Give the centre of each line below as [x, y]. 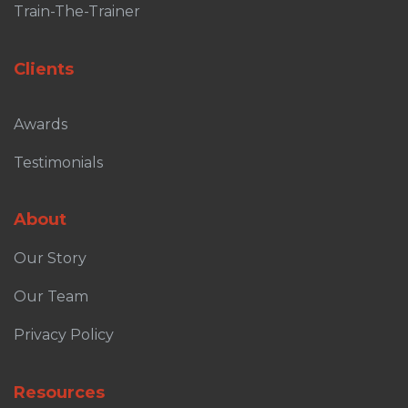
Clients [44, 70]
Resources [59, 393]
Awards [41, 125]
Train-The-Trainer [77, 12]
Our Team [51, 297]
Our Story [50, 259]
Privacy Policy [64, 335]
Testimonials [58, 163]
